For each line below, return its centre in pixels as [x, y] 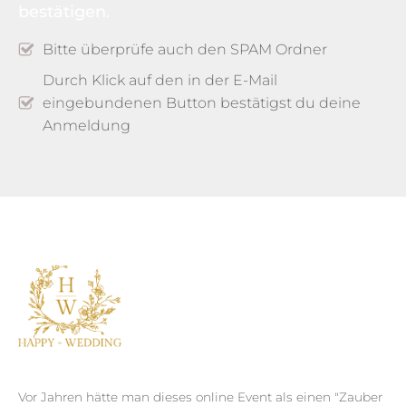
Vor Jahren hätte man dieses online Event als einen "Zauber [200, 396]
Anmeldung [86, 126]
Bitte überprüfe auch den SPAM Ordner [184, 50]
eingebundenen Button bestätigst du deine [201, 103]
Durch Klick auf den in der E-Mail [159, 81]
